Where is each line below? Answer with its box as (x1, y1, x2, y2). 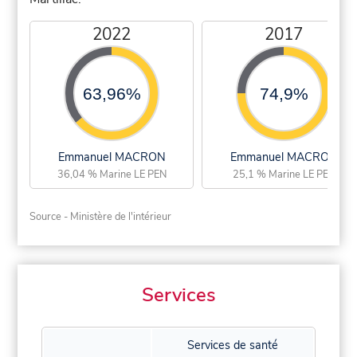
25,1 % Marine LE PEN (232, 167, 335, 182)
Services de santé (187, 337, 278, 354)
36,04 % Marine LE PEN (57, 167, 167, 182)
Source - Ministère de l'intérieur (29, 209, 172, 224)
